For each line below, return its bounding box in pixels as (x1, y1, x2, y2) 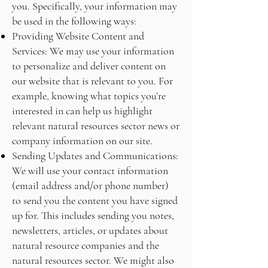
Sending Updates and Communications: (12, 149, 178, 162)
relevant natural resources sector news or (12, 119, 179, 132)
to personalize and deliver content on (12, 59, 166, 72)
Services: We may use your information (12, 44, 174, 57)
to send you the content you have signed (12, 194, 178, 207)
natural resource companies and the (12, 239, 159, 252)
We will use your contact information (12, 164, 168, 177)
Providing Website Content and (12, 29, 144, 42)
